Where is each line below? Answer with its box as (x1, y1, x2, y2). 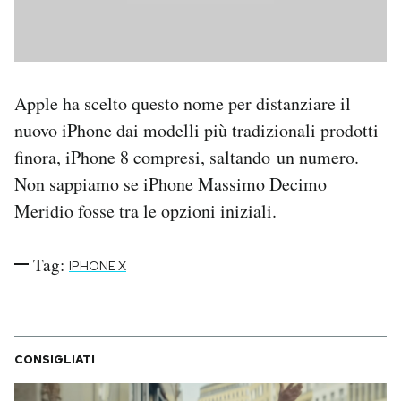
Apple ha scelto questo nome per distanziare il (14, 90, 351, 115)
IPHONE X (69, 257, 126, 274)
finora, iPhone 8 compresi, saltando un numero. (14, 144, 359, 169)
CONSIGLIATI (14, 351, 95, 367)
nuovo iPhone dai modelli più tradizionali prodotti (14, 117, 379, 142)
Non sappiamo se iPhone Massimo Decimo (14, 171, 327, 196)
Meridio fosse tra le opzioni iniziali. (14, 198, 277, 223)
